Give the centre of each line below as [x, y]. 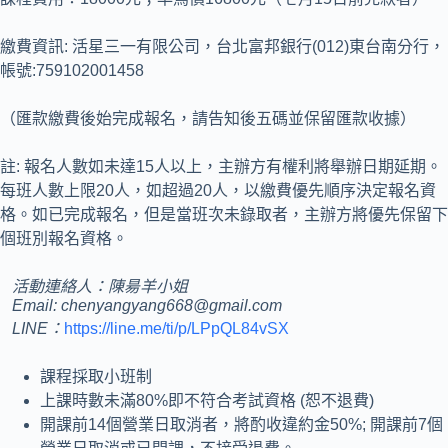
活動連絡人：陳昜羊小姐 [100, 286]
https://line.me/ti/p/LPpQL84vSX [176, 328]
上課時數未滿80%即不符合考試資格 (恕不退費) [207, 400]
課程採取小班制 [96, 376]
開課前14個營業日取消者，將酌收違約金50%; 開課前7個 [241, 424]
